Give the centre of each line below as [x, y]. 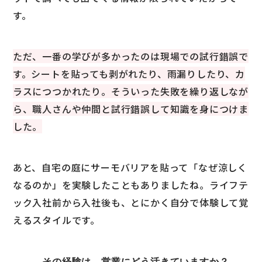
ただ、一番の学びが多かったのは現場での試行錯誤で [131, 56]
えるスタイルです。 [56, 220]
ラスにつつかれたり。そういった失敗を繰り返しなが [131, 92]
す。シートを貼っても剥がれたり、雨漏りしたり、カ [129, 74]
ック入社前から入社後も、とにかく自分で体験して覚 [131, 203]
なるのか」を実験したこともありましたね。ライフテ [131, 185]
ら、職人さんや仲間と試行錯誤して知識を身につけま [131, 109]
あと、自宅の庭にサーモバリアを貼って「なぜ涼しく [130, 168]
